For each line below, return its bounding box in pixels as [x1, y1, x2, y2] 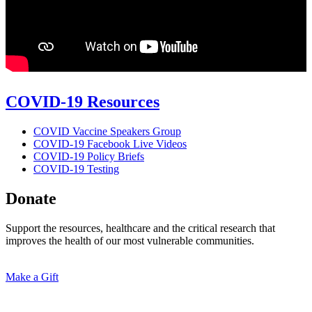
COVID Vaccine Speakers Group [33, 125, 181, 137]
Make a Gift [6, 270, 58, 283]
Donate [6, 189, 56, 208]
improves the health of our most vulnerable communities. [6, 234, 254, 247]
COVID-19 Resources [6, 93, 159, 111]
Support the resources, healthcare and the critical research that [6, 221, 275, 234]
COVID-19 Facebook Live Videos [33, 137, 187, 150]
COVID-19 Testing [33, 162, 119, 175]
